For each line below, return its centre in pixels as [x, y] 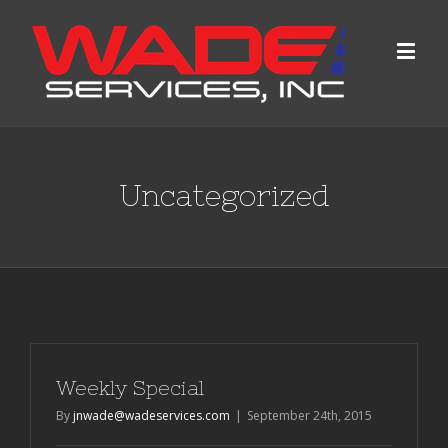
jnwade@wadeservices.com [151, 415]
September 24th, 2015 [309, 415]
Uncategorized [224, 195]
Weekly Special [130, 387]
